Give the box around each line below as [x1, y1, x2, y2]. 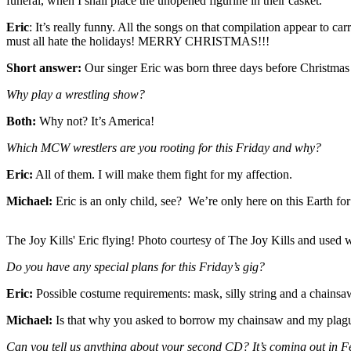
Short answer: [6, 60, 81, 74]
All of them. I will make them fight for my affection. [33, 167, 292, 181]
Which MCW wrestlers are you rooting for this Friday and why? [6, 140, 321, 154]
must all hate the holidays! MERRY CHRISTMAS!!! [6, 34, 270, 48]
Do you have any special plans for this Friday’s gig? [6, 259, 265, 273]
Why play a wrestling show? [6, 87, 145, 101]
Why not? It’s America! [36, 114, 154, 128]
